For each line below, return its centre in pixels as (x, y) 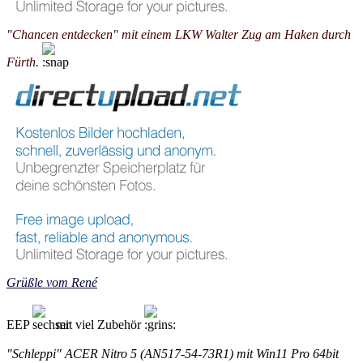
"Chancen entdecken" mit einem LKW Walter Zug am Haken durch (179, 35)
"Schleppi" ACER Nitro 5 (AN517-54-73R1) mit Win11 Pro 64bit (173, 354)
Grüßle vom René (52, 283)
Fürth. (23, 62)
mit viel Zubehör (98, 325)
